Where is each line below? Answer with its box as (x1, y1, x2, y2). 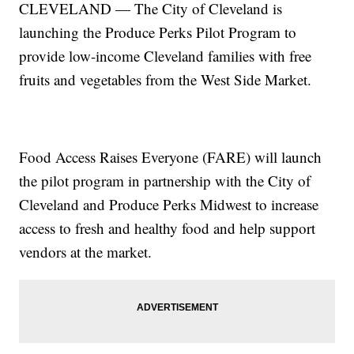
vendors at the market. (19, 242, 153, 262)
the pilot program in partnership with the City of (19, 171, 311, 191)
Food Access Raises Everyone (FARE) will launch (19, 147, 322, 168)
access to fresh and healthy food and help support (19, 218, 316, 239)
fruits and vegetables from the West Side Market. (19, 70, 312, 90)
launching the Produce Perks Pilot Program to (19, 22, 297, 43)
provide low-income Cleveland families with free (19, 46, 312, 66)
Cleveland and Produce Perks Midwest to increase (19, 194, 319, 215)
